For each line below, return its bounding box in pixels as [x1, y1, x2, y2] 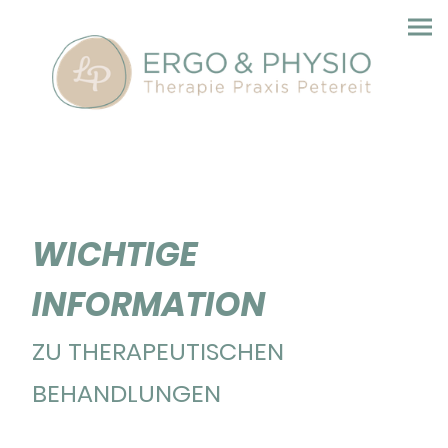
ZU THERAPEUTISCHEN [32, 334, 284, 368]
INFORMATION [32, 280, 266, 328]
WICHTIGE [32, 230, 198, 278]
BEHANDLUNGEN [32, 376, 221, 410]
